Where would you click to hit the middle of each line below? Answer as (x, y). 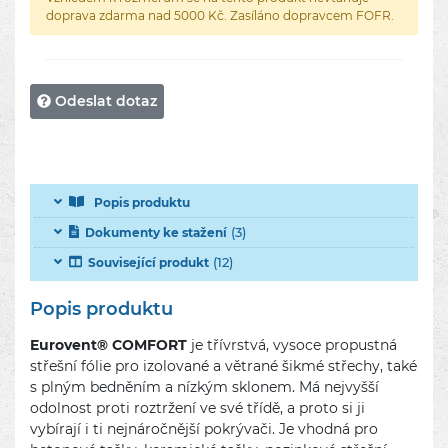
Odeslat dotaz (104, 100)
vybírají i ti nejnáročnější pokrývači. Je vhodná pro (204, 428)
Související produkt (149, 262)
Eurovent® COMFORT (110, 344)
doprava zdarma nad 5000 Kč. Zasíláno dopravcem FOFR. (220, 15)
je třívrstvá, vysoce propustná (294, 344)
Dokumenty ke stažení (155, 232)
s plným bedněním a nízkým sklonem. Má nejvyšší (204, 386)
